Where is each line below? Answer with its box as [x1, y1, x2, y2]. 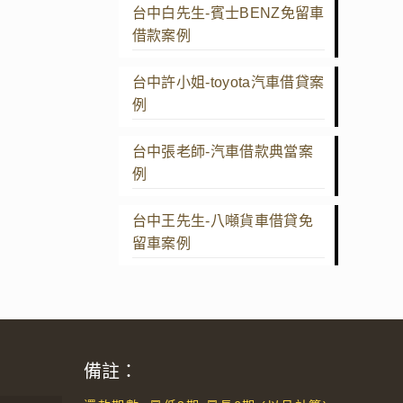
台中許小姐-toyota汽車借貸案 [131, 74, 325, 90]
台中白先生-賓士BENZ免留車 [131, 4, 325, 21]
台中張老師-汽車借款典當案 [131, 143, 313, 159]
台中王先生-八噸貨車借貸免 [131, 212, 313, 228]
